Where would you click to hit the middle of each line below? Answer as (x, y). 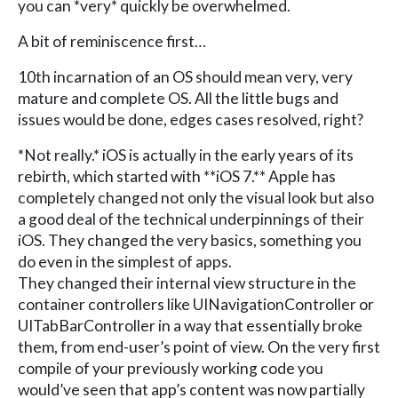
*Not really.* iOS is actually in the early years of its (186, 155)
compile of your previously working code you (171, 368)
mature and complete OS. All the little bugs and (178, 98)
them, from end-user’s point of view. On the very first (199, 346)
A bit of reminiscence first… (112, 41)
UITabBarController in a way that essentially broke (190, 325)
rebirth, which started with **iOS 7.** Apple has (177, 176)
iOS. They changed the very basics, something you (190, 240)
